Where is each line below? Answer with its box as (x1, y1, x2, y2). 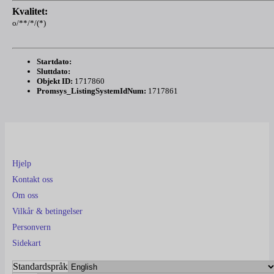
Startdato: (37, 57, 72, 67)
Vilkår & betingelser (12, 207, 83, 217)
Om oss (12, 191, 38, 201)
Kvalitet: (12, 6, 48, 17)
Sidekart (12, 239, 41, 248)
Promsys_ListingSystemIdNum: (37, 86, 146, 96)
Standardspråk (13, 261, 68, 272)
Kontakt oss (12, 175, 53, 185)
